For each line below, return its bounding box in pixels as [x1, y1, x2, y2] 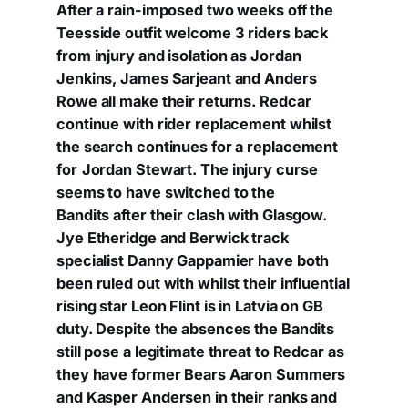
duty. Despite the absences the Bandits [56, 320, 335, 339]
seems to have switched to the [56, 183, 276, 202]
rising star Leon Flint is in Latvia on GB [56, 297, 323, 316]
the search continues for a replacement [56, 138, 339, 157]
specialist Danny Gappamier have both [56, 251, 330, 270]
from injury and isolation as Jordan [56, 46, 301, 66]
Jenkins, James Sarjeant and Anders [56, 69, 317, 88]
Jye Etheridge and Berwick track [56, 229, 289, 248]
